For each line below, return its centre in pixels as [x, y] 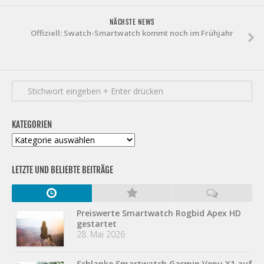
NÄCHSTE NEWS [132, 22]
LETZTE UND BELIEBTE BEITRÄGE [62, 170]
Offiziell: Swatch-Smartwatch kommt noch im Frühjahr [132, 33]
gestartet [97, 223]
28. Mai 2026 [101, 234]
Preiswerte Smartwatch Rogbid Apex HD [159, 213]
